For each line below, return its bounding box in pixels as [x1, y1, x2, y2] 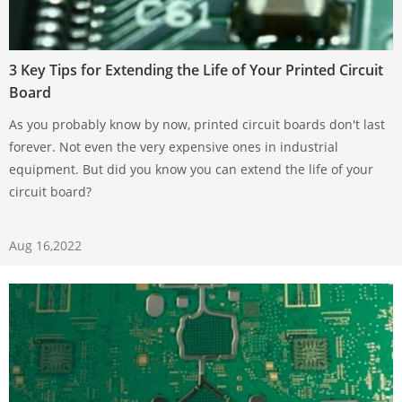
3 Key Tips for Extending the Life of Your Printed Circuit [9, 59, 383, 80]
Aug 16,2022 [9, 236, 82, 254]
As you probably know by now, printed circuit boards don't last [9, 115, 385, 133]
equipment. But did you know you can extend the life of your [9, 160, 373, 178]
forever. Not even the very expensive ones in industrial [9, 137, 338, 155]
